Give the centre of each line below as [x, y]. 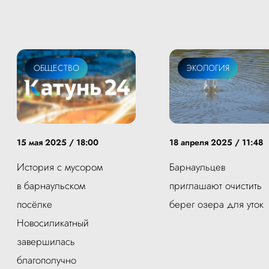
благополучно [47, 260]
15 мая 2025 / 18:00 [58, 142]
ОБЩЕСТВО [56, 68]
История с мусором [60, 167]
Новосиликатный [53, 222]
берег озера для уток [216, 204]
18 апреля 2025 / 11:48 [216, 142]
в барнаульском [51, 185]
